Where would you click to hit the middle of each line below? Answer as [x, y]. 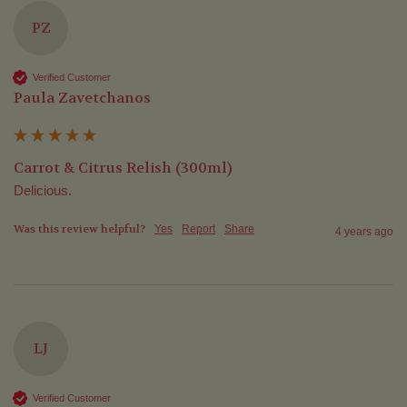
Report [199, 229]
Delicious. [43, 191]
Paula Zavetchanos [82, 98]
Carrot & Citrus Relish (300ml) [123, 168]
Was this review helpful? [79, 229]
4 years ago [364, 232]
